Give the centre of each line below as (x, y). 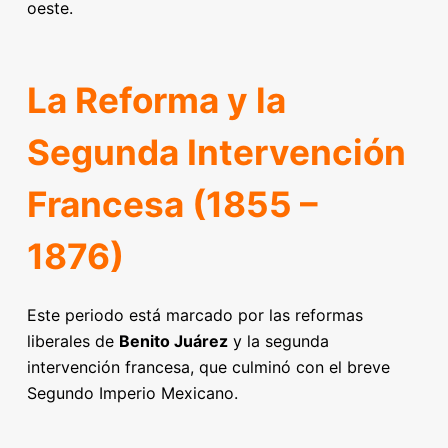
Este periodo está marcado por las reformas (194, 315)
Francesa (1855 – (172, 203)
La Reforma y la (156, 99)
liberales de (72, 341)
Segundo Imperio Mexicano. (132, 393)
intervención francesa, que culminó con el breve (208, 367)
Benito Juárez (173, 341)
